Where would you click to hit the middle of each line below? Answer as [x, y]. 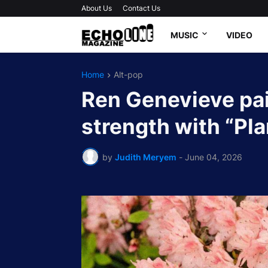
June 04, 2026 [213, 157]
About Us [96, 8]
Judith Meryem [145, 157]
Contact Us [141, 8]
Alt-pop [128, 74]
